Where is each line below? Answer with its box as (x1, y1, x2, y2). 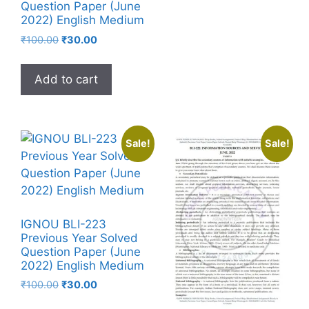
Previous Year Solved (21, 230, 138, 245)
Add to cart (34, 72, 98, 87)
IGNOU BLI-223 (21, 217, 106, 231)
